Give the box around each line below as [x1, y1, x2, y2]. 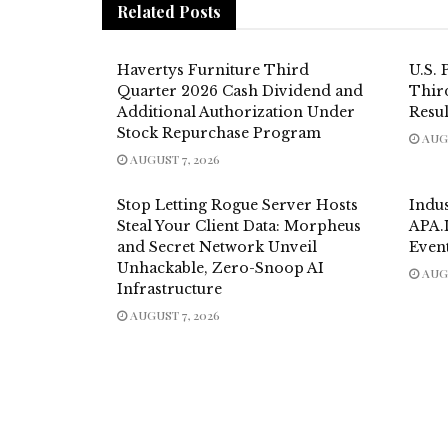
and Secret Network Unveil [117, 238, 317, 257]
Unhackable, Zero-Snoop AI [117, 259, 324, 278]
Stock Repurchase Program [117, 124, 321, 143]
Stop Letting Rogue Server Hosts [117, 196, 358, 215]
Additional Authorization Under [117, 103, 355, 122]
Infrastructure [117, 280, 222, 299]
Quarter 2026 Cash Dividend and [117, 82, 363, 101]
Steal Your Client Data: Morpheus [117, 217, 361, 236]
